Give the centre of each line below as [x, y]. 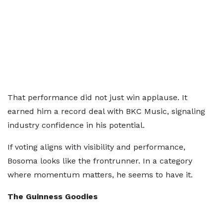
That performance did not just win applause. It [97, 97]
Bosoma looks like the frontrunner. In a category [100, 161]
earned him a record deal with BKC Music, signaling [106, 111]
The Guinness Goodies [53, 196]
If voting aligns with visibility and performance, [96, 147]
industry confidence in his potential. [76, 125]
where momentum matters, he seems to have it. [100, 175]
